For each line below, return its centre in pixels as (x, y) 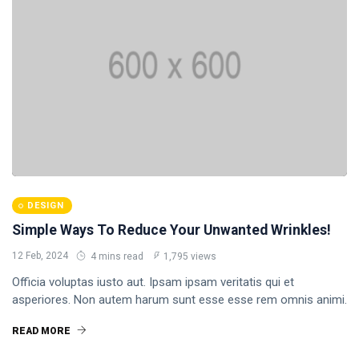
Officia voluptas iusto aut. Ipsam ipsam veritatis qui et (153, 282)
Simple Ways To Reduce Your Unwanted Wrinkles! (171, 230)
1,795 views (190, 256)
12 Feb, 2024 (40, 256)
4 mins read (116, 256)
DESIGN (46, 206)
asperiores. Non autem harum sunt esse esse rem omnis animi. (179, 300)
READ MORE (42, 331)
